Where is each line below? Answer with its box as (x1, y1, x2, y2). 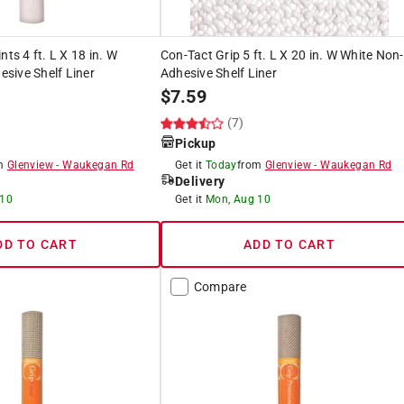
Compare (193, 279, 247, 294)
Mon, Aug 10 (205, 192, 271, 206)
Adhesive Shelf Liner (160, 65, 277, 80)
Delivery (174, 173, 225, 188)
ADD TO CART (243, 236, 335, 252)
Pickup (174, 135, 216, 151)
